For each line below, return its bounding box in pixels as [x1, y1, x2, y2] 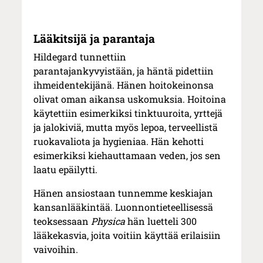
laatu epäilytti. [33, 163, 98, 176]
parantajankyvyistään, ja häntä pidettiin [33, 65, 214, 77]
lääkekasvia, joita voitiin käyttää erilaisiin [33, 229, 221, 242]
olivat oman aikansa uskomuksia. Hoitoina [33, 93, 227, 106]
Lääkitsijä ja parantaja [33, 31, 156, 46]
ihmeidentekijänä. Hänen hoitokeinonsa [33, 79, 214, 92]
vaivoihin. [33, 243, 79, 256]
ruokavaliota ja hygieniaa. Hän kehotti [33, 135, 204, 148]
